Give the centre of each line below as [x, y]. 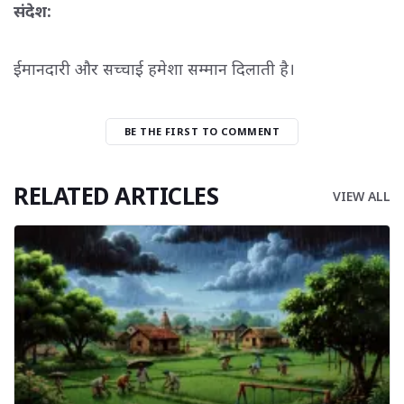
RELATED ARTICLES [116, 195]
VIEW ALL [362, 196]
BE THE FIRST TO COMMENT [202, 131]
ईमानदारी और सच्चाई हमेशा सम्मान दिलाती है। [154, 68]
